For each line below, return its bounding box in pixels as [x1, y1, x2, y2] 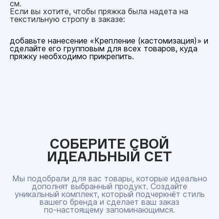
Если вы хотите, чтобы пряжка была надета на [10, 6, 188, 16]
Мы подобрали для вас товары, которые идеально [12, 174, 207, 183]
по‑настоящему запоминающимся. [44, 205, 175, 215]
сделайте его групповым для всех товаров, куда [10, 44, 197, 53]
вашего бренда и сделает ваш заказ [40, 197, 179, 207]
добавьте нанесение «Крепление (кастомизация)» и [10, 36, 208, 45]
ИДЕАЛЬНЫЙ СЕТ [47, 148, 172, 165]
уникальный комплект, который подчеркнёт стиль [14, 189, 205, 199]
